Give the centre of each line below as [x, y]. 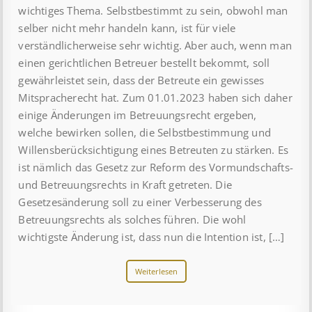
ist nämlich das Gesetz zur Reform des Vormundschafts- [156, 167]
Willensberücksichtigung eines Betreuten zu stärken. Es [154, 150]
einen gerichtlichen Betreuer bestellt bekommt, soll [144, 63]
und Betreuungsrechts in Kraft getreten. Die [125, 185]
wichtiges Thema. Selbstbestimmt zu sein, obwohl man [153, 11]
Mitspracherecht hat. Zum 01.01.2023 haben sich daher [155, 98]
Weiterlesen [156, 272]
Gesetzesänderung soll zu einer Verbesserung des [140, 202]
